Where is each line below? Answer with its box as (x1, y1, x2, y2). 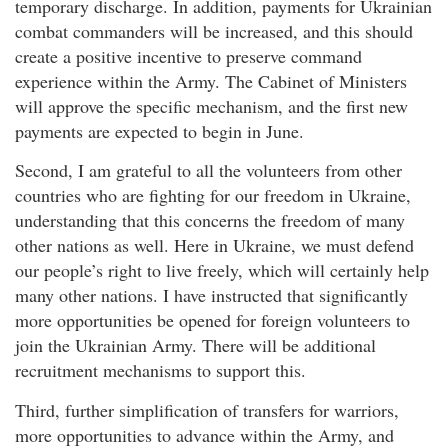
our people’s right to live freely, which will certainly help (15, 258, 429, 283)
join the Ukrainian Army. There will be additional (15, 333, 376, 358)
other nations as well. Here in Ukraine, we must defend (15, 233, 414, 258)
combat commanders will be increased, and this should (15, 18, 413, 43)
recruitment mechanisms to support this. (15, 358, 306, 383)
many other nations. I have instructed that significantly (15, 283, 408, 308)
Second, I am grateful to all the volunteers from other (15, 158, 402, 183)
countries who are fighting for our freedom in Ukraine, (15, 183, 411, 208)
